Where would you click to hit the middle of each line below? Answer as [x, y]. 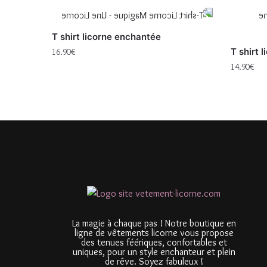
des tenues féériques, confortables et [154, 243]
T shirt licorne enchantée [107, 37]
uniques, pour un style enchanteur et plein [154, 252]
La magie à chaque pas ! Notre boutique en [154, 223]
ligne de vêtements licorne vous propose [154, 233]
